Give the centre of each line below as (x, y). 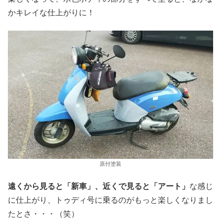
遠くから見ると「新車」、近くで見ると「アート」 (99, 186)
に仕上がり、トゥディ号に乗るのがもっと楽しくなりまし (110, 200)
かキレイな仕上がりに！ (51, 12)
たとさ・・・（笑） (43, 214)
